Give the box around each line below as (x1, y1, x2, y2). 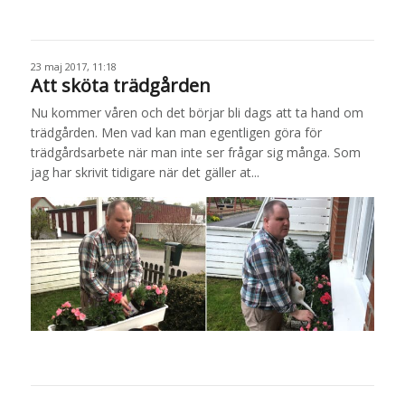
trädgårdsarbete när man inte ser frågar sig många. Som (30, 144, 361, 162)
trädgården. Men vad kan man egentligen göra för (30, 124, 322, 142)
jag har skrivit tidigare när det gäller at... (30, 164, 259, 182)
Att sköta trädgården (30, 73, 211, 99)
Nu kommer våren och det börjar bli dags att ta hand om (30, 104, 363, 122)
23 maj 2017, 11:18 (30, 60, 117, 74)
